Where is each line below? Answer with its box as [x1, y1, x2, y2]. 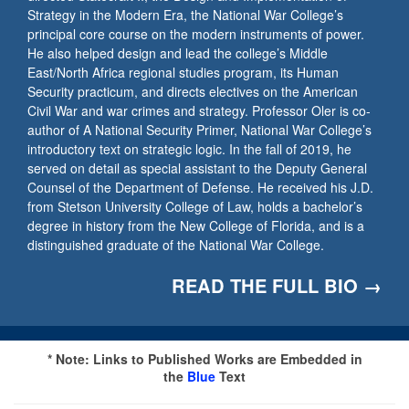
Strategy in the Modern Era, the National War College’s [27, 5, 343, 24]
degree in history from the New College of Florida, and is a [27, 216, 364, 235]
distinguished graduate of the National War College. [27, 236, 324, 254]
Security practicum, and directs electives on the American [27, 82, 358, 100]
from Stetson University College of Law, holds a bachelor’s [27, 197, 362, 215]
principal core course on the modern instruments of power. [27, 25, 364, 43]
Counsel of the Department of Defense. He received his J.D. [27, 178, 373, 196]
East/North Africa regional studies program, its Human [27, 63, 339, 81]
